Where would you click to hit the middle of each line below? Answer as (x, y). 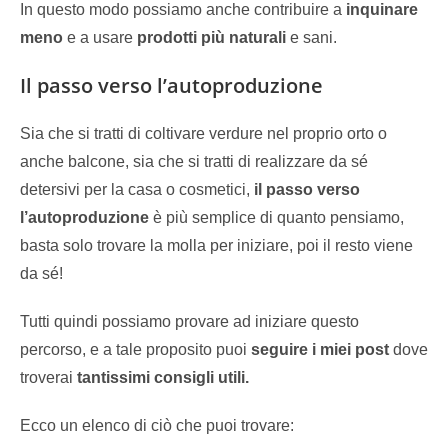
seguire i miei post (320, 349)
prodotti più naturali (211, 37)
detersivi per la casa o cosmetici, (135, 189)
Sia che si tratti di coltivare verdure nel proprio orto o (203, 133)
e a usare (100, 37)
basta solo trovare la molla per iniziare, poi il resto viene (216, 245)
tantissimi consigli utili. (163, 377)
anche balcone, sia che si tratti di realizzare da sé (194, 161)
